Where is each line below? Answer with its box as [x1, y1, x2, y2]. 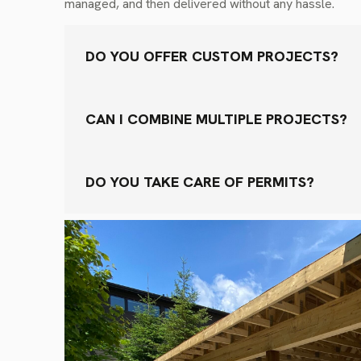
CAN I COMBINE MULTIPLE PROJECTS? [85, 110, 347, 129]
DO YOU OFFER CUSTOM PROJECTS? [85, 47, 338, 66]
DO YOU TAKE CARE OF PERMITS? [85, 172, 314, 192]
